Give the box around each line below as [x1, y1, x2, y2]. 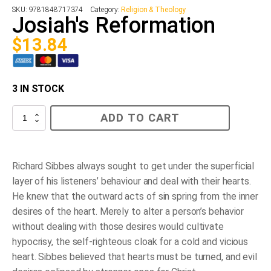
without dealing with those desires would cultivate [12, 221, 224, 233]
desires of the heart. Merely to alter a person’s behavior [12, 206, 244, 218]
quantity [11, 130, 38, 139]
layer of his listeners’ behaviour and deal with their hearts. [12, 175, 251, 188]
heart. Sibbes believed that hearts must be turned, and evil [12, 251, 258, 263]
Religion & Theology [121, 5, 186, 14]
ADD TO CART [100, 111, 180, 125]
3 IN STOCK [12, 83, 64, 95]
